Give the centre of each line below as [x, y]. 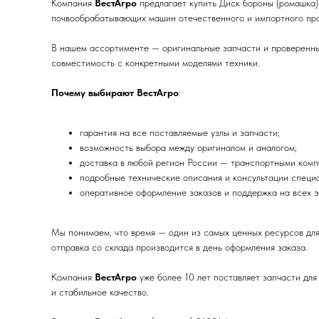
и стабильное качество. [100, 292]
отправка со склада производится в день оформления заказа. [179, 247]
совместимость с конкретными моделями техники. [156, 63]
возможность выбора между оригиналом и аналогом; [188, 147]
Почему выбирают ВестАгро [115, 93]
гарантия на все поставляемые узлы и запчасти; [180, 132]
